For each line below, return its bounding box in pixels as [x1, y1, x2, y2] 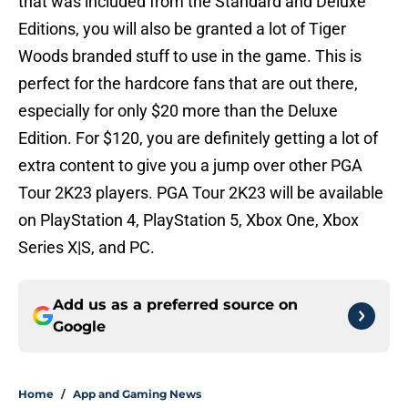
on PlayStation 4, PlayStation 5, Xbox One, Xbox [18, 210, 359, 230]
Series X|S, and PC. [18, 238, 155, 258]
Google [53, 318, 106, 336]
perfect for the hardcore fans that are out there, [18, 74, 358, 94]
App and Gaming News [73, 387, 201, 402]
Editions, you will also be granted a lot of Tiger [18, 19, 346, 39]
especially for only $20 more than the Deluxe [18, 101, 338, 121]
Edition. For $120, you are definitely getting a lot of [18, 128, 378, 148]
